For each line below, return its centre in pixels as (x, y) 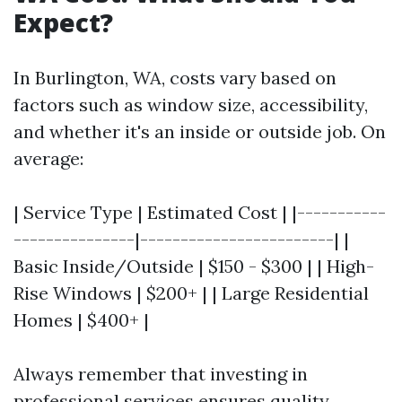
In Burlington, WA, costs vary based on (175, 78)
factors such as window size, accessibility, (191, 105)
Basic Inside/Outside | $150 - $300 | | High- (194, 266)
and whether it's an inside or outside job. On (200, 131)
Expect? (63, 22)
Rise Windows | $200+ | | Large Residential (191, 293)
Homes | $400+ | (81, 320)
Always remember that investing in (161, 374)
